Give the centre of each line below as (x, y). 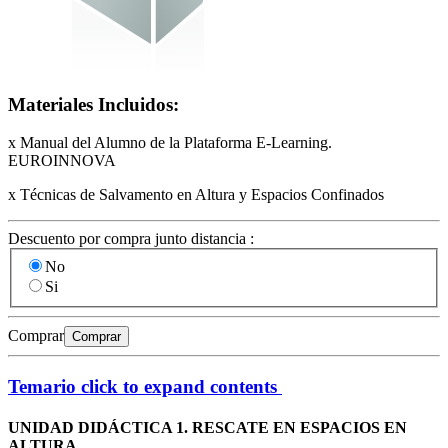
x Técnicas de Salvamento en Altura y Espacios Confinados (196, 195)
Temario (42, 386)
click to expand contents (176, 386)
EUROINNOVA (62, 161)
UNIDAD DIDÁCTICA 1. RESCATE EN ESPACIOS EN (207, 427)
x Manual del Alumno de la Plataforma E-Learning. (170, 143)
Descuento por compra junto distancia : (131, 239)
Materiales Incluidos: (93, 104)
